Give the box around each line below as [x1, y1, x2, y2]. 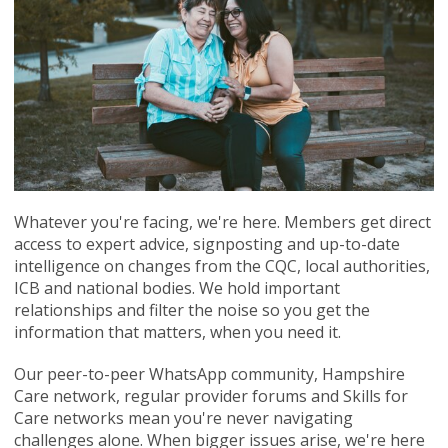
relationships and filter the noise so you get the [13, 298, 370, 321]
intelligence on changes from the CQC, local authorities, [13, 254, 430, 277]
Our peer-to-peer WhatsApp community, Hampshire [13, 362, 405, 385]
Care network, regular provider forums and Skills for [13, 384, 408, 407]
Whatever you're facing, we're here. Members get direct [13, 210, 431, 233]
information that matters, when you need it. [13, 320, 345, 343]
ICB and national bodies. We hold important [13, 276, 340, 299]
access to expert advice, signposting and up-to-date [13, 232, 400, 255]
